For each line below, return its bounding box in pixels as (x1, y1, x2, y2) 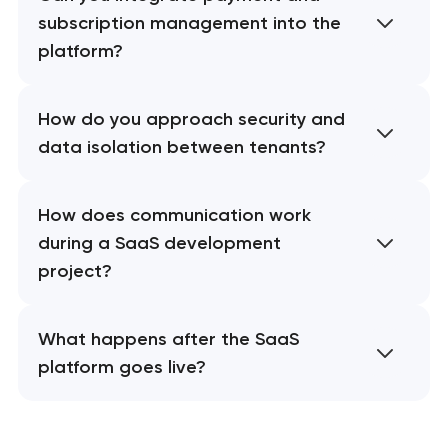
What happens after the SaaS (37, 327, 299, 350)
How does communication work (37, 203, 311, 226)
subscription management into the (37, 11, 341, 34)
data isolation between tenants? (37, 135, 326, 158)
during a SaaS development (37, 231, 281, 254)
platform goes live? (37, 355, 206, 378)
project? (37, 259, 112, 282)
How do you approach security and (37, 107, 345, 130)
